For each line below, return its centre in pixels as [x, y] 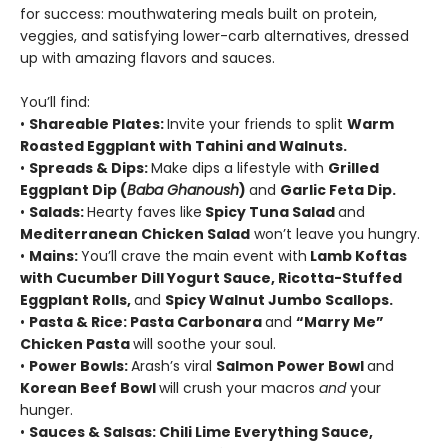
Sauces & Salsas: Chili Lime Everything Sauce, [201, 432]
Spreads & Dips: [90, 168]
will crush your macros [239, 388]
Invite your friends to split [257, 124]
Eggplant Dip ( [73, 190]
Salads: [58, 212]
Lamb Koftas [357, 256]
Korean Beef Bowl [89, 388]
